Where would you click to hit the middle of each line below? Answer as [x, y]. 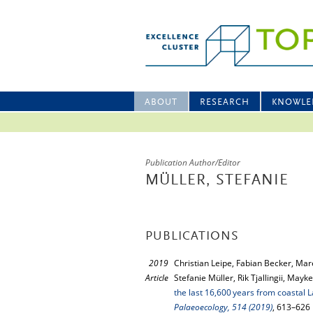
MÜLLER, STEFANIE [217, 181]
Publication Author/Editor [193, 162]
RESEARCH [225, 102]
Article [157, 278]
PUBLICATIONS [192, 237]
